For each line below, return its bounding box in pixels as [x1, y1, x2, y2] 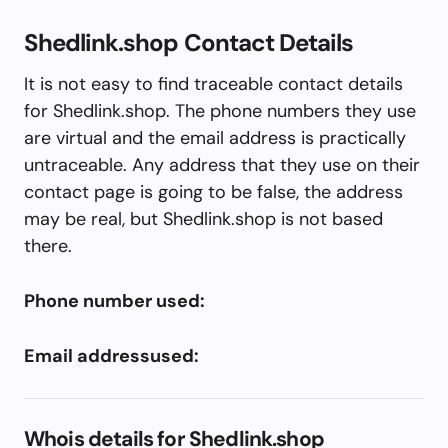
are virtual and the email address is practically [24, 125, 406, 150]
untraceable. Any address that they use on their [24, 152, 420, 177]
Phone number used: [24, 288, 205, 313]
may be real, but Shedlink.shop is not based [24, 206, 383, 231]
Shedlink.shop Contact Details [24, 26, 354, 58]
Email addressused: [24, 343, 199, 368]
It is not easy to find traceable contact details [24, 71, 403, 96]
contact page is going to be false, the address [24, 179, 403, 204]
